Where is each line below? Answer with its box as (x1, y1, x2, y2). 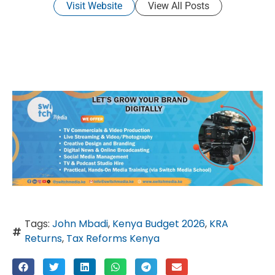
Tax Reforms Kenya (66, 231, 160, 246)
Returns (25, 231, 62, 246)
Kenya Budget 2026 (112, 217, 205, 231)
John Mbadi (52, 217, 108, 231)
